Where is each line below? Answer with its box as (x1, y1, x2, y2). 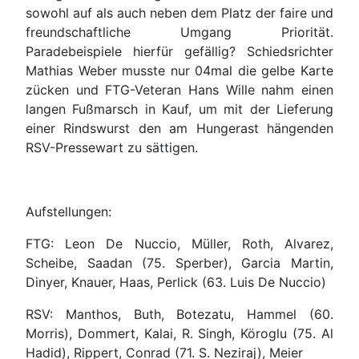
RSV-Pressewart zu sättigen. (26, 139, 198, 156)
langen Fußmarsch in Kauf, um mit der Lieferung (26, 101, 333, 118)
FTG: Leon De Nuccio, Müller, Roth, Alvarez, (26, 236, 333, 252)
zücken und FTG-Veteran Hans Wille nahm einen (26, 82, 333, 99)
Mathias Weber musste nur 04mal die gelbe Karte (26, 63, 333, 79)
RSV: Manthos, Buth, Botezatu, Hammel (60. (26, 306, 333, 323)
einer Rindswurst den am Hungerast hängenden (26, 120, 333, 137)
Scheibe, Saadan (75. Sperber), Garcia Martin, (26, 255, 333, 272)
